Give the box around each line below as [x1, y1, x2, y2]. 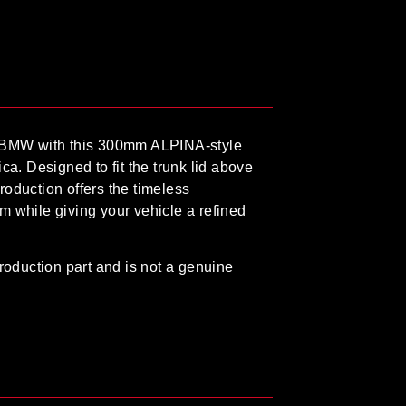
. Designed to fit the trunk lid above [18, 159, 254, 175]
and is [92, 259, 141, 275]
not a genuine [140, 259, 234, 275]
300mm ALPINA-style [97, 137, 243, 153]
